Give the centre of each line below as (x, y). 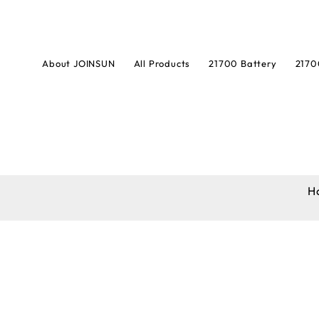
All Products (162, 63)
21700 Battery (243, 63)
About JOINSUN (79, 63)
